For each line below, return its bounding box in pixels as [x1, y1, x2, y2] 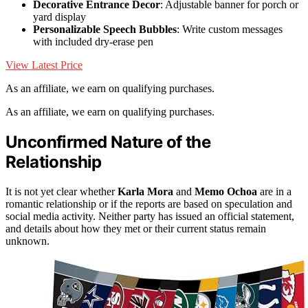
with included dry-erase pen [33, 35, 153, 47]
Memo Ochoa [195, 185, 257, 197]
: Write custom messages [177, 23, 283, 35]
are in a [257, 185, 291, 197]
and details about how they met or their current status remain [5, 222, 266, 234]
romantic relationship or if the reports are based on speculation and [5, 197, 292, 210]
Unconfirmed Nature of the [5, 131, 210, 152]
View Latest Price [5, 58, 82, 71]
